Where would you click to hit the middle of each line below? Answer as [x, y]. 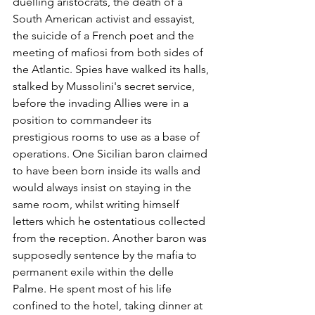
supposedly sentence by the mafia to [106, 255]
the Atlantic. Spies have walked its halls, [112, 70]
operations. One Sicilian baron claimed [111, 154]
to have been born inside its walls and [108, 171]
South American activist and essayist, [105, 19]
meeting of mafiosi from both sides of [109, 53]
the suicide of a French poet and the [105, 36]
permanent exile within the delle [95, 272]
